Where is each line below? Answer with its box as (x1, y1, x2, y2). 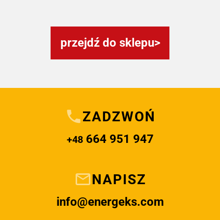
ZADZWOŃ (82, 108, 156, 125)
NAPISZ (91, 171, 146, 188)
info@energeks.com (56, 195, 164, 209)
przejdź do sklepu (60, 36, 154, 50)
